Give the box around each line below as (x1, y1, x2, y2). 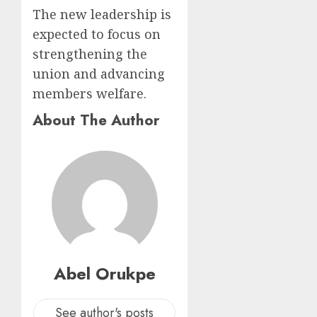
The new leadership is (33, 5, 171, 23)
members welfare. (33, 84, 146, 102)
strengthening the (33, 45, 147, 62)
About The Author (33, 108, 160, 131)
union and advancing (33, 64, 165, 82)
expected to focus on (33, 25, 161, 42)
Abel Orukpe (53, 260, 156, 286)
